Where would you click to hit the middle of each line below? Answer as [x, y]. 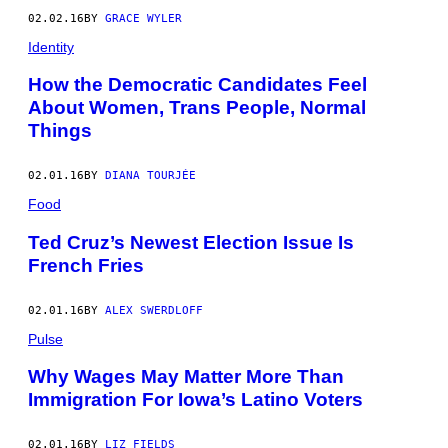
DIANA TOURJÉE [150, 176]
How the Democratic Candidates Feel [197, 85]
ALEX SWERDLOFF [154, 310]
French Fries [86, 265]
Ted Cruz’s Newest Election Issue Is [191, 242]
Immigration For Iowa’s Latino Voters [195, 400]
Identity [51, 46]
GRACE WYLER [143, 18]
